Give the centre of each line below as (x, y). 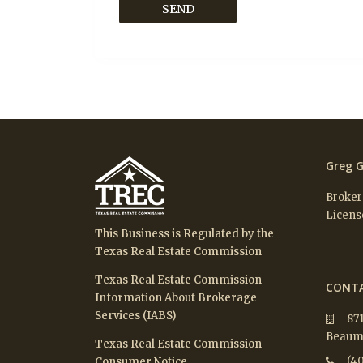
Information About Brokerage (176, 298)
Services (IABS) (136, 316)
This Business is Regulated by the (184, 234)
